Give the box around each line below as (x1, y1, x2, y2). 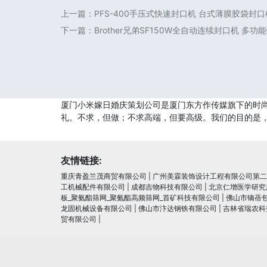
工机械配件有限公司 (61, 182, 125, 191)
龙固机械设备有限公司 (61, 204, 132, 213)
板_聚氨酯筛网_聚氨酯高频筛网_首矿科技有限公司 (61, 193, 220, 202)
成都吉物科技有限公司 (131, 182, 203, 191)
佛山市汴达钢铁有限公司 (138, 204, 217, 213)
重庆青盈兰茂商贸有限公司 (61, 172, 147, 181)
